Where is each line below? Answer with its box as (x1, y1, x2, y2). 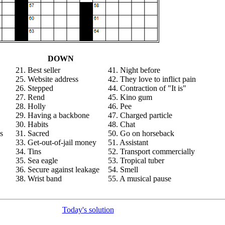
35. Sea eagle (16, 156, 58, 165)
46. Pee (108, 102, 132, 110)
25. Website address (16, 75, 78, 83)
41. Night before (108, 66, 160, 74)
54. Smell (108, 165, 138, 174)
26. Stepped (16, 84, 53, 92)
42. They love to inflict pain (108, 75, 196, 83)
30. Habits (16, 120, 48, 129)
